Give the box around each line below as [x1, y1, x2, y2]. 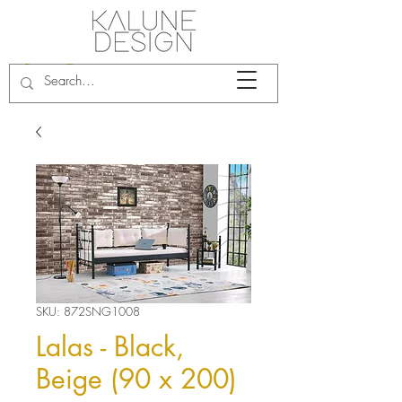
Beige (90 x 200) [36, 361, 237, 397]
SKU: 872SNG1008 [36, 303, 140, 319]
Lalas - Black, [36, 328, 184, 364]
